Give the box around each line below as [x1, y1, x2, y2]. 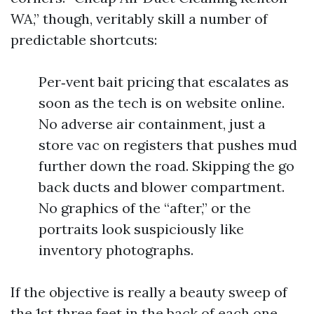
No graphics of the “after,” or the [39, 199, 251, 217]
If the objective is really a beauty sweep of [11, 283, 287, 301]
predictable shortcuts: [11, 31, 157, 49]
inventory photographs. [39, 241, 193, 259]
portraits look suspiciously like [39, 220, 244, 238]
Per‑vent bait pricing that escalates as [39, 73, 289, 91]
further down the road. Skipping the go [39, 157, 294, 175]
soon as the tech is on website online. [39, 94, 285, 112]
